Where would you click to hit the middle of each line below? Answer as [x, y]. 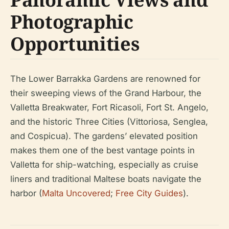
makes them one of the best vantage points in [102, 150]
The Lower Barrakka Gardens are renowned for [105, 79]
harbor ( [26, 193]
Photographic [72, 22]
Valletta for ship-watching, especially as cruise [104, 165]
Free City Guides [149, 193]
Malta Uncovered [76, 193]
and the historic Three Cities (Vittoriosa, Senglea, [109, 122]
